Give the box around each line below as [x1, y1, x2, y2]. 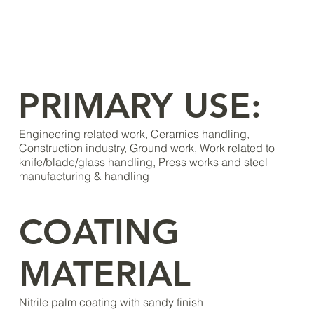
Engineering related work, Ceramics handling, [18, 126, 250, 141]
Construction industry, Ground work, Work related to [18, 140, 275, 155]
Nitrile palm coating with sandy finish [18, 294, 203, 309]
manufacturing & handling [18, 168, 149, 183]
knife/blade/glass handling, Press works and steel [18, 154, 268, 169]
